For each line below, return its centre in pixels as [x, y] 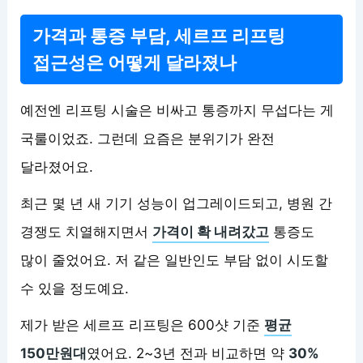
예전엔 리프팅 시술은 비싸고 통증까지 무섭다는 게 [177, 110]
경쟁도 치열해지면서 [87, 231]
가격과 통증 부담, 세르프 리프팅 [159, 35]
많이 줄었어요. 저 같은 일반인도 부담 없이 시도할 [175, 260]
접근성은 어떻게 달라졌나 [135, 62]
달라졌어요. [57, 167]
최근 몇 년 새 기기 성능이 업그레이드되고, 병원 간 [177, 203]
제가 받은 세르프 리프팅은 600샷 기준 [143, 325]
